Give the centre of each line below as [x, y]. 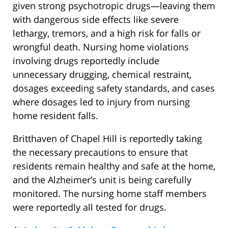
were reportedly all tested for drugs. [90, 207]
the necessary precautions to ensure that [100, 152]
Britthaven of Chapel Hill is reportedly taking [107, 139]
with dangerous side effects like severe [96, 20]
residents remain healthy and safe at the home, [114, 166]
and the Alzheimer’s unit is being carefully [102, 180]
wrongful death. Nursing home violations [101, 47]
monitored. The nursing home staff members [110, 194]
